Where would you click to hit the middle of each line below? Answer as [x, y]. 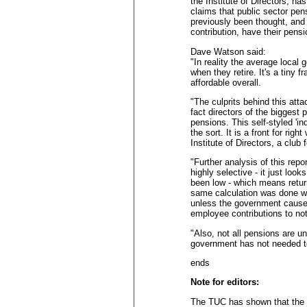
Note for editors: [224, 282]
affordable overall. [225, 82]
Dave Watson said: [228, 51]
